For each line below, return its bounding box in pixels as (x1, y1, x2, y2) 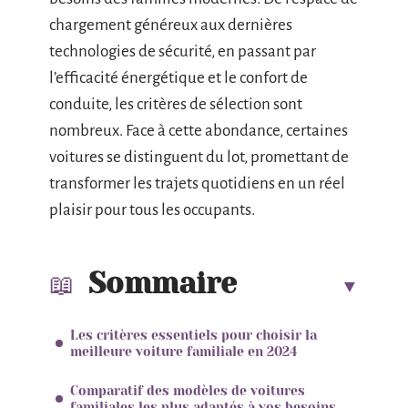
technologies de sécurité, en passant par (49, 43, 316, 60)
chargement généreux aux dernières (49, 16, 292, 34)
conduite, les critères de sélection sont (49, 96, 302, 113)
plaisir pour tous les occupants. (49, 201, 255, 219)
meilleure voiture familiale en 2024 (70, 343, 297, 359)
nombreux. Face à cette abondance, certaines (49, 122, 348, 139)
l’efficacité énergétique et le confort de (49, 69, 308, 87)
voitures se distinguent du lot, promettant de (49, 148, 349, 166)
